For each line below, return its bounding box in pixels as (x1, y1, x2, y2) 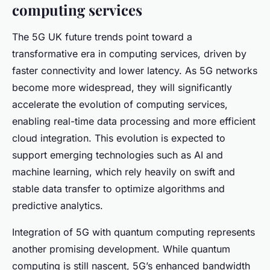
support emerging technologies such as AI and (12, 148, 223, 161)
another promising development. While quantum (12, 242, 230, 255)
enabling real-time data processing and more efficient (12, 115, 256, 127)
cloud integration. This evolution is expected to (12, 131, 225, 144)
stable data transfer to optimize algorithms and (12, 182, 225, 195)
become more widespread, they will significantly (12, 81, 232, 93)
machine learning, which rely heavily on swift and (12, 165, 235, 178)
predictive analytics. (12, 199, 103, 212)
